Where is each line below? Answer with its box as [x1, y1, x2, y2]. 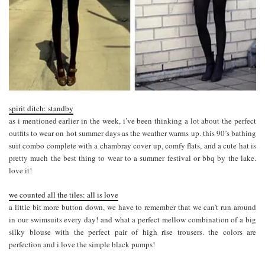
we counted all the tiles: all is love [9, 189, 118, 200]
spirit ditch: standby [9, 102, 73, 114]
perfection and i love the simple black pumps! [9, 238, 155, 250]
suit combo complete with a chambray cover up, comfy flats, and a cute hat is [9, 140, 256, 151]
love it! [9, 164, 32, 176]
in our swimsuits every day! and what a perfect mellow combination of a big [9, 214, 256, 225]
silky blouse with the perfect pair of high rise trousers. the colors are [9, 226, 256, 237]
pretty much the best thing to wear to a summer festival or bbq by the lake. [9, 152, 256, 163]
